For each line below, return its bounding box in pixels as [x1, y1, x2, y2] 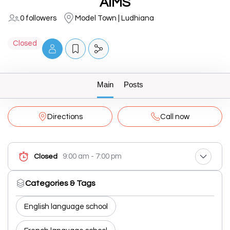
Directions [47, 112, 83, 121]
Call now [160, 112, 189, 121]
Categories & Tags [25, 179, 95, 187]
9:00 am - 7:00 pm [63, 152, 122, 160]
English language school [24, 202, 108, 210]
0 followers [20, 14, 56, 22]
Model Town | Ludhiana [75, 14, 154, 22]
